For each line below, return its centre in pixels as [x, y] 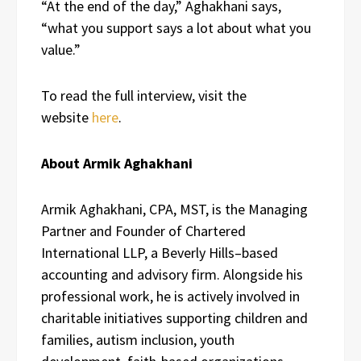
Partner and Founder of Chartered [143, 230]
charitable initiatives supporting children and [174, 317]
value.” [61, 49]
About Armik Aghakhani [117, 163]
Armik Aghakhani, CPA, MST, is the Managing [174, 209]
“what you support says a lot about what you [176, 27]
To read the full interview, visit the [144, 95]
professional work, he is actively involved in [170, 296]
